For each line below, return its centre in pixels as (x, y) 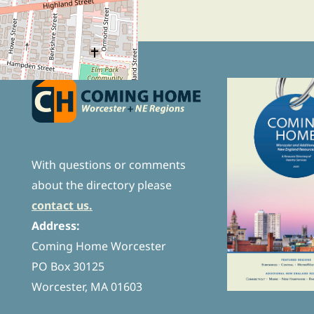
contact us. (62, 206)
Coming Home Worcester (99, 246)
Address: (56, 226)
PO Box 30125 (68, 267)
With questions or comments (109, 165)
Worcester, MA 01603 (87, 287)
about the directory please (102, 185)
